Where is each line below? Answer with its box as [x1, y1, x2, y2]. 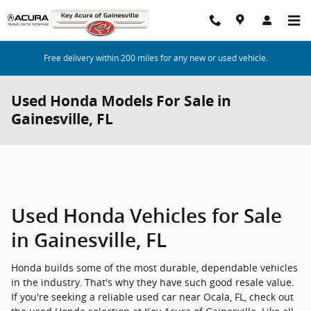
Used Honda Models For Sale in [11, 91, 231, 111]
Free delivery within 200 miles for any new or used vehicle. [43, 52, 268, 64]
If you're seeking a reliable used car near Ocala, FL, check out [11, 289, 294, 303]
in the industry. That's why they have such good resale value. [11, 275, 294, 289]
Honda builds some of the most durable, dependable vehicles [11, 260, 298, 274]
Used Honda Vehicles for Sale [11, 205, 282, 228]
